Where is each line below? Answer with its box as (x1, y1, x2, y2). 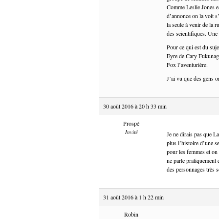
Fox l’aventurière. (167, 60, 208, 68)
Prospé (123, 119, 139, 127)
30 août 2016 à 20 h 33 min (103, 102, 167, 110)
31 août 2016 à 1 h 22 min (103, 193, 164, 201)
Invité (125, 128, 138, 135)
